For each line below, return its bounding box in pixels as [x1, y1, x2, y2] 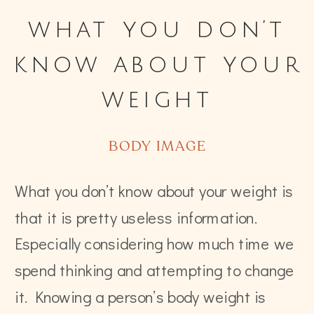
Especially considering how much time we [15, 233, 295, 254]
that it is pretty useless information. [15, 206, 259, 228]
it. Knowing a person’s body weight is [15, 286, 266, 307]
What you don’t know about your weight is [15, 180, 294, 201]
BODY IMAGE [109, 139, 206, 154]
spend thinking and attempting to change [15, 259, 295, 280]
